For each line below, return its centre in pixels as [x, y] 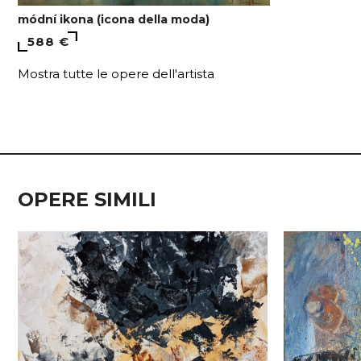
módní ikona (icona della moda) [114, 20]
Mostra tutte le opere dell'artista [116, 74]
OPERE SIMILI [87, 200]
